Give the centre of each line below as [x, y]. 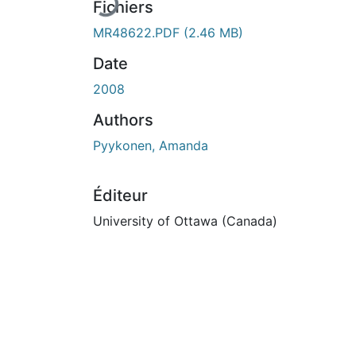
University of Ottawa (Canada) [185, 221]
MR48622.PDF [138, 32]
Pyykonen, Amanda [151, 145]
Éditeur [120, 195]
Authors [123, 120]
